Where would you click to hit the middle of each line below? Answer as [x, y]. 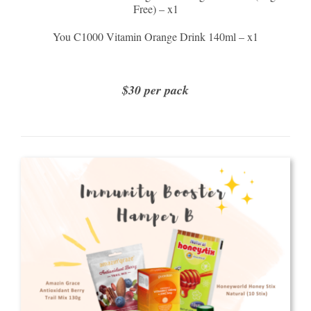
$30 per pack [155, 90]
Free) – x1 [155, 9]
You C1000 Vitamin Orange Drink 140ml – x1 [155, 37]
